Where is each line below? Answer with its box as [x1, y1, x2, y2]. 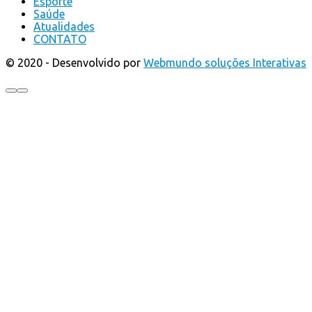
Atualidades [33, 20, 95, 33]
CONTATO [33, 33, 86, 46]
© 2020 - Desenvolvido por [6, 56, 143, 70]
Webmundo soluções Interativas [143, 56, 306, 70]
